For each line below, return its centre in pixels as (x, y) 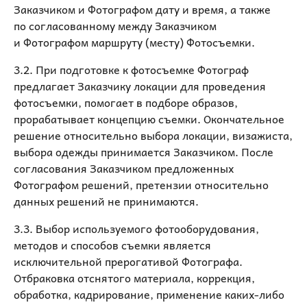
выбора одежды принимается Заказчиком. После (144, 151)
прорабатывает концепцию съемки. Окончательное (149, 119)
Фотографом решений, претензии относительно (141, 184)
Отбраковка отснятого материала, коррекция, (134, 278)
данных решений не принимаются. (108, 201)
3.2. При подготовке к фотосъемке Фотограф (131, 69)
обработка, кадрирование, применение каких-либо (149, 294)
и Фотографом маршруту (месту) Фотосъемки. (134, 42)
